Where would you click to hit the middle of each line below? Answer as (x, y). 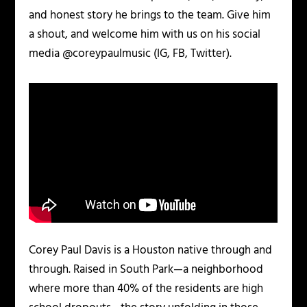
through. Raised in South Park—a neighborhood (146, 270)
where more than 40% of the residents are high (146, 289)
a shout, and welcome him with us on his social (145, 35)
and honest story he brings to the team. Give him (150, 16)
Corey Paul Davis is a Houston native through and (151, 251)
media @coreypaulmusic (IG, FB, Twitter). (131, 54)
